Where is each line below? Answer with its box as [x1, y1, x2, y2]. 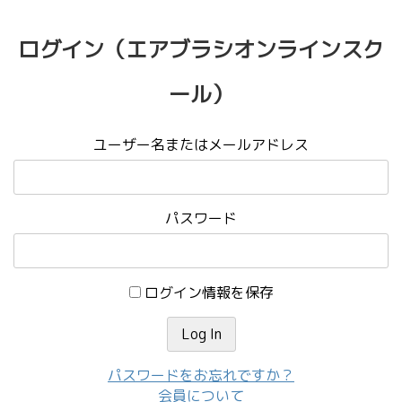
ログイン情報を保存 [144, 283, 274, 302]
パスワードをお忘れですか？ [108, 365, 294, 385]
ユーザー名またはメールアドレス [93, 135, 309, 154]
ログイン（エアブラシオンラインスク [18, 34, 384, 65]
